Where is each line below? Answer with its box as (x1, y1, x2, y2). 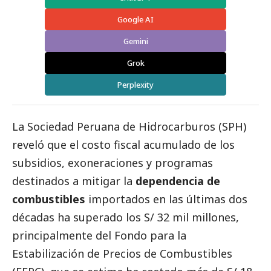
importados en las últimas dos (85, 192, 247, 207)
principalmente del (12, 228, 114, 243)
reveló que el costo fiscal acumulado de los (12, 137, 235, 152)
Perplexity (117, 79, 154, 91)
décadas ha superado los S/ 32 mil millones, (12, 210, 239, 225)
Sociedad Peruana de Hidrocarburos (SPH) (27, 119, 246, 134)
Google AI (117, 14, 154, 25)
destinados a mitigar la (12, 174, 135, 189)
